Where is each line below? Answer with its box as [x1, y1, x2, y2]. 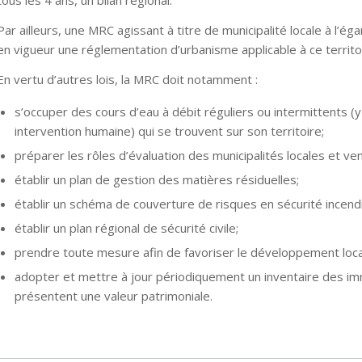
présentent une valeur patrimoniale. [14, 287, 213, 304]
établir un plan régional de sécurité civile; [14, 219, 238, 236]
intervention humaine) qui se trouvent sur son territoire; [14, 122, 324, 139]
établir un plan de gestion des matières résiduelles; [14, 170, 299, 187]
